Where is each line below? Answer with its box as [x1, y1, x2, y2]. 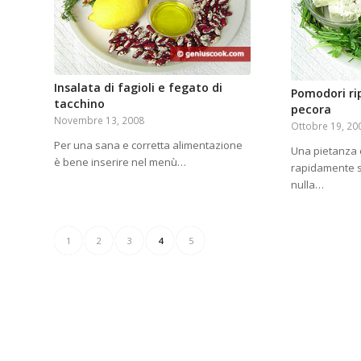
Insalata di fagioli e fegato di [54, 79, 222, 95]
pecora [291, 101, 332, 117]
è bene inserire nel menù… [54, 154, 186, 169]
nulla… [291, 176, 325, 192]
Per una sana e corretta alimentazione [54, 137, 243, 152]
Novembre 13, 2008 [54, 113, 144, 127]
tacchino [54, 95, 105, 111]
